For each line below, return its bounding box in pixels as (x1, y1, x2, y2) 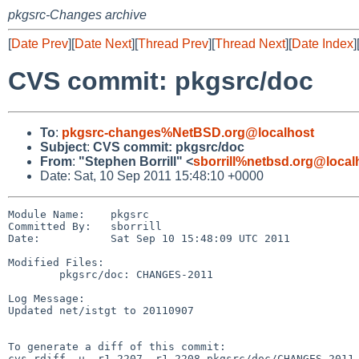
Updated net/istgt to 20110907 (8, 304, 194, 317)
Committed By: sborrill (8, 220, 162, 232)
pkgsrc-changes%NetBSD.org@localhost (62, 125, 314, 139)
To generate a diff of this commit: (8, 340, 226, 353)
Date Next (75, 37, 131, 50)
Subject (40, 139, 87, 154)
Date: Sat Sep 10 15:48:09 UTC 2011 (8, 232, 290, 244)
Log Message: (8, 292, 85, 305)
